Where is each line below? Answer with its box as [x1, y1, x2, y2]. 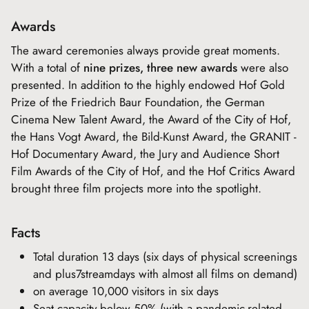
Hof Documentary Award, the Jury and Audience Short [11, 145, 279, 162]
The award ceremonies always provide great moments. [11, 41, 280, 59]
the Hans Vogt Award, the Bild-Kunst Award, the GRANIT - [11, 128, 297, 145]
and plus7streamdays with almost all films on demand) [33, 265, 297, 282]
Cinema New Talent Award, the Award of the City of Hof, [11, 110, 291, 128]
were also [237, 59, 288, 76]
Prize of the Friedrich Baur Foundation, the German [11, 93, 265, 110]
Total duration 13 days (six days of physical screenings [33, 248, 297, 265]
